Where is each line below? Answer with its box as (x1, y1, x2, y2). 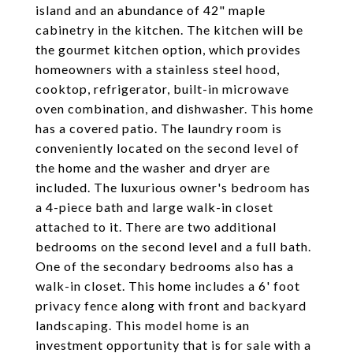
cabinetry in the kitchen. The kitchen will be (35, 22, 303, 37)
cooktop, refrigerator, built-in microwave (35, 81, 289, 96)
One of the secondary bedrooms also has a (35, 258, 294, 273)
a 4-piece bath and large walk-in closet (35, 199, 273, 214)
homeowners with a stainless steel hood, (35, 61, 280, 76)
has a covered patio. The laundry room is (35, 121, 282, 136)
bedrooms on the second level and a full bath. (35, 239, 311, 254)
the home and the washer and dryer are (35, 160, 270, 175)
